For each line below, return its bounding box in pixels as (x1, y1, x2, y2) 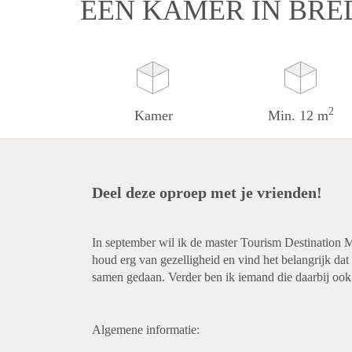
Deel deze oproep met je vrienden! (92, 184, 322, 201)
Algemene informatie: (92, 323, 200, 336)
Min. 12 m (268, 108, 329, 123)
